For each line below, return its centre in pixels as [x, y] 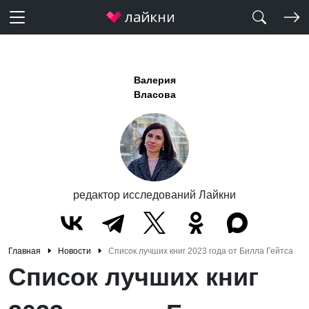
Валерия [154, 80]
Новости [74, 251]
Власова [154, 94]
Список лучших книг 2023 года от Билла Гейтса [201, 251]
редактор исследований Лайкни [154, 195]
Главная [24, 251]
